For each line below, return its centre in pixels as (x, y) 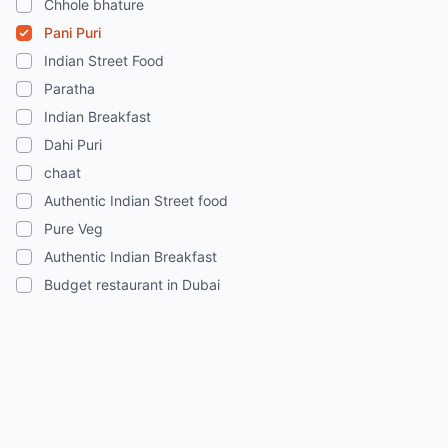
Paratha (69, 88)
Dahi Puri (73, 144)
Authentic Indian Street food (136, 200)
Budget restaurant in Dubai (132, 284)
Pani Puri (72, 32)
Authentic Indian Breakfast (130, 256)
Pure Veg (73, 228)
